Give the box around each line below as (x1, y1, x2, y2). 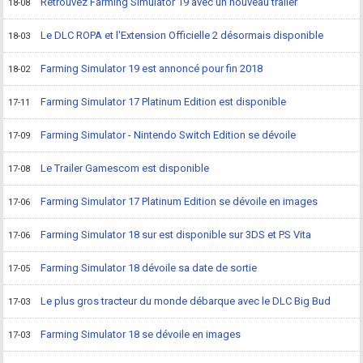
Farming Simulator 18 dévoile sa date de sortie (41, 262, 258, 274)
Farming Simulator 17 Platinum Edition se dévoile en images (41, 195, 318, 207)
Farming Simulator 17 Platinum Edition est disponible (41, 96, 287, 108)
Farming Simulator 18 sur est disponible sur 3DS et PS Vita (41, 228, 312, 241)
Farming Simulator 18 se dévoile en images (41, 328, 241, 340)
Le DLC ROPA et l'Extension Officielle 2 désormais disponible (41, 29, 324, 41)
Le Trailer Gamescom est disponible (41, 162, 210, 174)
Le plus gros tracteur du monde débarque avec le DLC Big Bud (41, 295, 331, 307)
